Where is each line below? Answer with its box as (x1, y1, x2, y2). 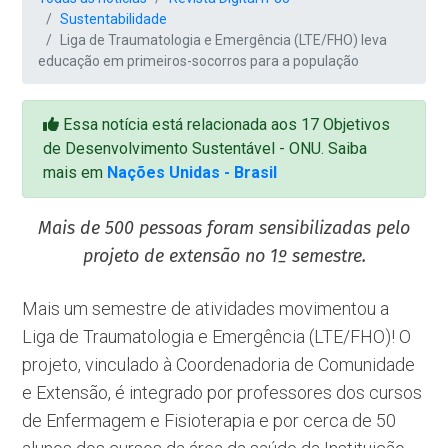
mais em (43, 163, 108, 182)
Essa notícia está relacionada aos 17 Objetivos (59, 115, 391, 134)
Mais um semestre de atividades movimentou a (22, 298, 390, 319)
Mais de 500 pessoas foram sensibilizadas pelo (38, 217, 410, 239)
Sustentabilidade (60, 11, 168, 27)
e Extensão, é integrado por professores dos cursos (22, 382, 423, 403)
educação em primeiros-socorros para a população (38, 53, 360, 69)
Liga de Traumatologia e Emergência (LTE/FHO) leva (60, 32, 388, 48)
